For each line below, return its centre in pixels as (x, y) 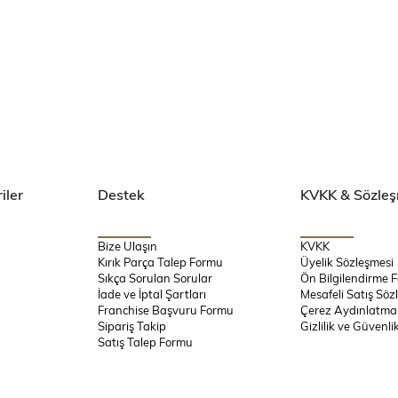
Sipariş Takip (131, 326)
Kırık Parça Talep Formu (160, 262)
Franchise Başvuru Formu (165, 310)
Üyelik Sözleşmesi (347, 262)
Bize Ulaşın (127, 246)
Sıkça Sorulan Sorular (155, 278)
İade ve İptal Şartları (151, 294)
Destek (121, 194)
